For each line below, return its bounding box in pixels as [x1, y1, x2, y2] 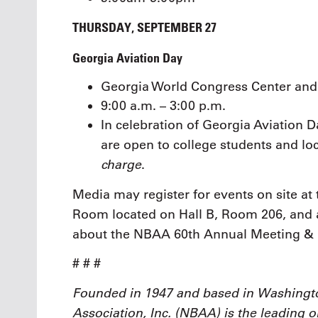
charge [101, 156, 141, 173]
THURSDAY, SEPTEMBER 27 [72, 19, 216, 35]
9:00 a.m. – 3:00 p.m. [101, 98, 226, 114]
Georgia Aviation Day [72, 49, 182, 65]
